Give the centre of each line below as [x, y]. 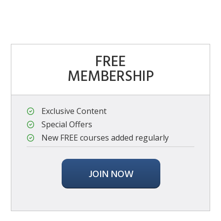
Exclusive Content [74, 111]
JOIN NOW [111, 175]
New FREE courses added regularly [105, 138]
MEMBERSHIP [110, 77]
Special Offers [67, 125]
